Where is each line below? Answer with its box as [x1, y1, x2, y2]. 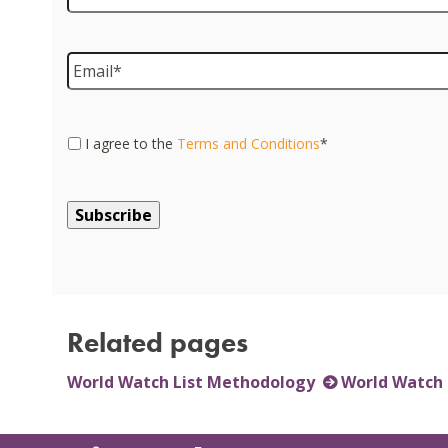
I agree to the [85, 133, 178, 153]
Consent [67, 122, 135, 145]
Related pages [67, 324, 249, 360]
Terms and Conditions [177, 133, 321, 153]
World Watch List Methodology [67, 370, 316, 393]
